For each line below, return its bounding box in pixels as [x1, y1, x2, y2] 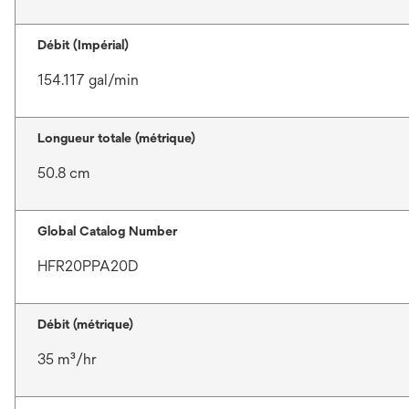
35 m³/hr [37, 351, 97, 369]
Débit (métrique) [37, 317, 133, 332]
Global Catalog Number [37, 224, 177, 239]
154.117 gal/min [37, 71, 139, 89]
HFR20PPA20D [37, 257, 139, 276]
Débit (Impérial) [37, 37, 129, 53]
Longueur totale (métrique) [37, 131, 195, 146]
